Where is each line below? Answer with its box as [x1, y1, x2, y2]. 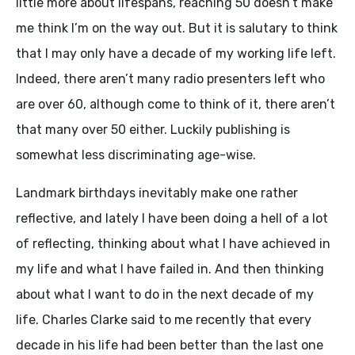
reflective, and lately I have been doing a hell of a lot [16, 211, 328, 226]
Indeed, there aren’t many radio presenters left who [16, 71, 325, 86]
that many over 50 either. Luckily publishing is [16, 122, 290, 137]
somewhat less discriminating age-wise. [16, 147, 256, 162]
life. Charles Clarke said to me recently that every [16, 312, 311, 327]
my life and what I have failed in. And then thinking [16, 261, 324, 277]
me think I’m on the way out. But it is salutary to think [16, 21, 338, 36]
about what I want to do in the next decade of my [16, 287, 314, 302]
